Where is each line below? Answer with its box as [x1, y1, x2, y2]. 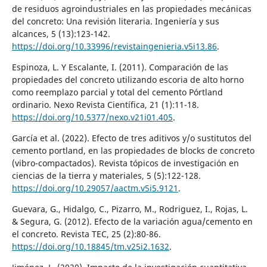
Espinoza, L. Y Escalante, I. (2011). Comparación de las [11, 61, 228, 73]
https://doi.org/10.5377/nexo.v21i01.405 [11, 111, 173, 123]
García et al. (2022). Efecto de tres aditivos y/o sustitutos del [11, 132, 252, 144]
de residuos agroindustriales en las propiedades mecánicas [11, 2, 252, 14]
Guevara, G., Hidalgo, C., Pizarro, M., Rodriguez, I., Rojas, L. [11, 203, 248, 215]
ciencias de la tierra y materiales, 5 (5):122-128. [11, 169, 201, 181]
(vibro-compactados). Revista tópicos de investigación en [11, 157, 239, 169]
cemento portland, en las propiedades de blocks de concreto [11, 144, 254, 156]
